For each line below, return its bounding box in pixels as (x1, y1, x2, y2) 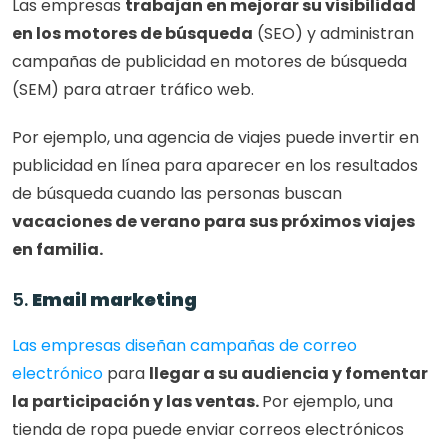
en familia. (12, 238, 103, 262)
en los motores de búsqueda (12, 22, 253, 46)
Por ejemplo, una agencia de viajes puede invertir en (12, 126, 419, 150)
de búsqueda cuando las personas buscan (12, 182, 342, 206)
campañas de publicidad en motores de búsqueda (12, 50, 407, 74)
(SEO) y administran (253, 22, 414, 46)
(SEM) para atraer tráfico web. (12, 78, 258, 102)
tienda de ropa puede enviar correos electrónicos (12, 418, 404, 442)
